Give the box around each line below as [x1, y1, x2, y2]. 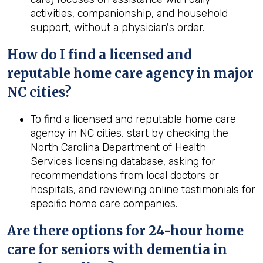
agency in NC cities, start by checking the [31, 127, 228, 140]
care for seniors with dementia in [7, 241, 227, 258]
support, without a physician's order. [31, 21, 204, 34]
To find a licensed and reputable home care [31, 113, 236, 126]
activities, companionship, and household [31, 7, 228, 20]
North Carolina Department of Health [31, 141, 206, 154]
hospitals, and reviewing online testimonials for [31, 183, 255, 196]
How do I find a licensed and [7, 46, 192, 63]
